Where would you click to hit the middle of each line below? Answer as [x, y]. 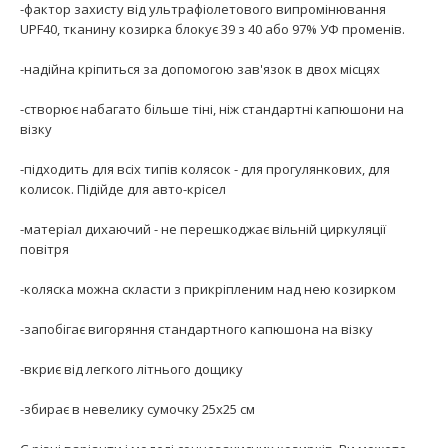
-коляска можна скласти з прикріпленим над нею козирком [208, 288]
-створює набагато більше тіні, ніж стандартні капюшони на [212, 108]
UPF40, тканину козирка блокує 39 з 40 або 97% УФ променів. [212, 28]
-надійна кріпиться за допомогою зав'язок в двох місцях [200, 68]
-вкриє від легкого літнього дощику [131, 368]
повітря [44, 248]
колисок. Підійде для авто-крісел [123, 188]
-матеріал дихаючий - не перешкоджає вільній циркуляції [203, 228]
